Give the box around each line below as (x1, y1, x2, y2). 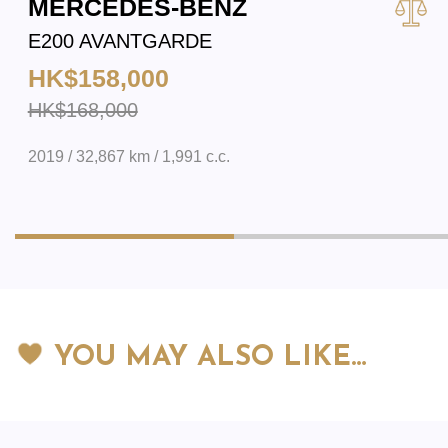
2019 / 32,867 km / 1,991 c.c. (27, 147, 230, 165)
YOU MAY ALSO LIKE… (45, 343, 367, 372)
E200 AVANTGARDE (27, 29, 212, 52)
